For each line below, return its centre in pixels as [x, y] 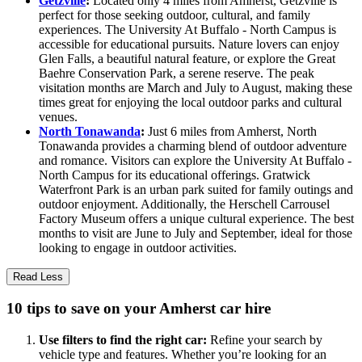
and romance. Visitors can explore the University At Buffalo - [195, 160]
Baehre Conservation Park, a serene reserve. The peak [177, 73]
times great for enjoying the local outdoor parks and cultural [190, 102]
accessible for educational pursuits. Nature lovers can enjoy [189, 44]
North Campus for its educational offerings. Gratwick [175, 175]
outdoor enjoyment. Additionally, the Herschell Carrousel [184, 204]
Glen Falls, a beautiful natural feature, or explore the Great [187, 58]
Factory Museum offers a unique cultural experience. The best [196, 218]
